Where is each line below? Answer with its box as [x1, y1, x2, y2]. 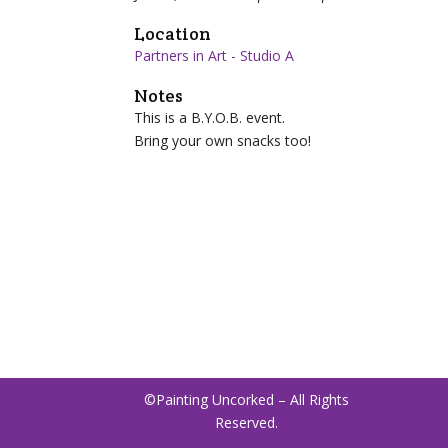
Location [134, 22, 212, 45]
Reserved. [215, 413, 279, 432]
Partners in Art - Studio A [134, 46, 295, 65]
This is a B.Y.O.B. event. [134, 108, 286, 127]
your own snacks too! [172, 131, 312, 150]
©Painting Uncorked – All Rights [144, 390, 350, 409]
